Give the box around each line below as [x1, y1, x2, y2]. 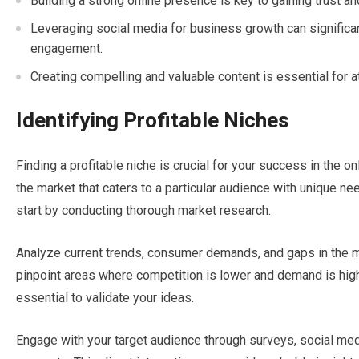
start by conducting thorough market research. [16, 203, 271, 218]
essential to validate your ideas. [16, 290, 194, 305]
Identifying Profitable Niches [16, 108, 289, 132]
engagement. [30, 41, 103, 56]
